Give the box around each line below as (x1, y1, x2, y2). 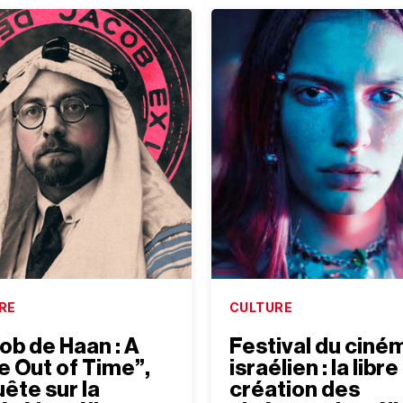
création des (228, 379, 360, 401)
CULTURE (228, 300, 292, 316)
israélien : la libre (228, 357, 399, 380)
